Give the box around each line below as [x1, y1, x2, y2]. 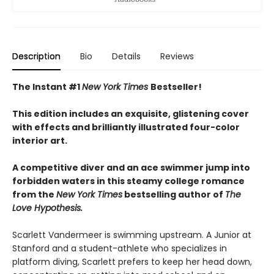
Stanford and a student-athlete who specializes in [12, 242, 227, 255]
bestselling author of [122, 188, 225, 201]
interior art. [12, 135, 67, 147]
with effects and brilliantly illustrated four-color [12, 121, 240, 134]
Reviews [160, 50, 194, 63]
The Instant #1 [12, 81, 82, 94]
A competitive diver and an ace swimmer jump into [12, 161, 250, 174]
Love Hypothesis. [12, 202, 83, 215]
